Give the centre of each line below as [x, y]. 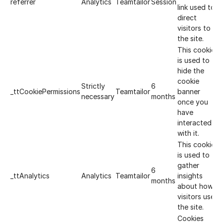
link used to [196, 7]
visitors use [196, 196]
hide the [191, 71]
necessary [98, 96]
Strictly [93, 86]
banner [189, 91]
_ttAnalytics [30, 176]
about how [195, 186]
